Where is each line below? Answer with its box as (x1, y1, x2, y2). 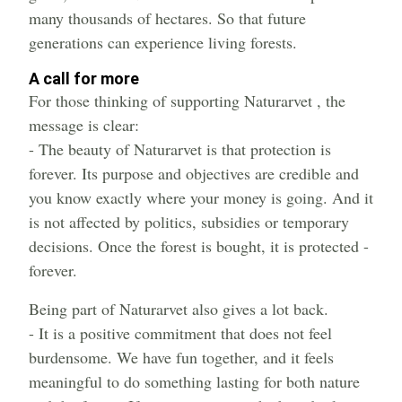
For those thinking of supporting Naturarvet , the (29, 90, 345, 112)
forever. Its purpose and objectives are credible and (29, 162, 359, 185)
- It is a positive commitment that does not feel (29, 322, 332, 345)
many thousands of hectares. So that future (29, 7, 306, 30)
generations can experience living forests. (29, 31, 297, 54)
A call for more (29, 69, 139, 89)
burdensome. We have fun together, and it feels (29, 346, 334, 369)
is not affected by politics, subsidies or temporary (29, 211, 349, 233)
